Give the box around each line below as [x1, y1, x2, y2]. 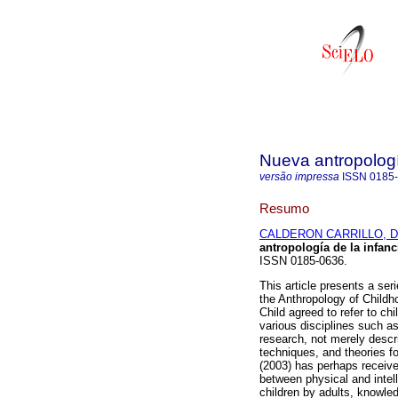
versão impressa [259, 171, 339, 183]
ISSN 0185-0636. [259, 254, 347, 268]
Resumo [259, 200, 309, 216]
